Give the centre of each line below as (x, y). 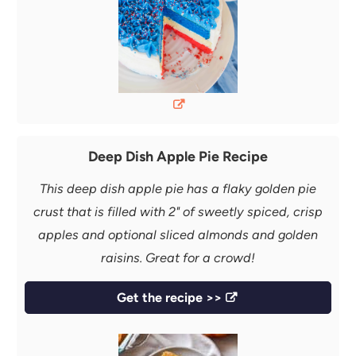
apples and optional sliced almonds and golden (178, 234)
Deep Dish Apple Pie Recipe (178, 156)
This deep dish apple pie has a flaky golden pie (178, 188)
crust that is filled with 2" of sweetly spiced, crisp (178, 211)
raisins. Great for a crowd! (178, 257)
